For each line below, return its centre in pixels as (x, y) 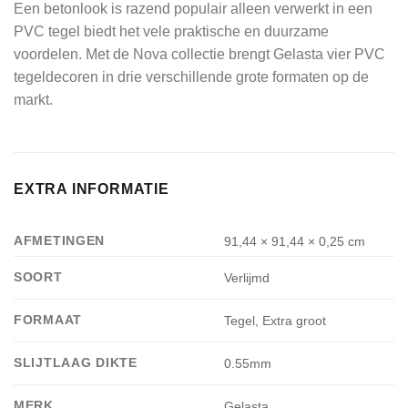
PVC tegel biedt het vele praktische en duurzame (171, 32)
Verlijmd (247, 278)
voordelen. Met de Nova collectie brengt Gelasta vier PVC (199, 55)
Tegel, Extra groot (275, 321)
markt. (33, 100)
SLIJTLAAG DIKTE (76, 363)
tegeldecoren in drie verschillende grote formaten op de (191, 77)
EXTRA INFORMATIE (92, 189)
